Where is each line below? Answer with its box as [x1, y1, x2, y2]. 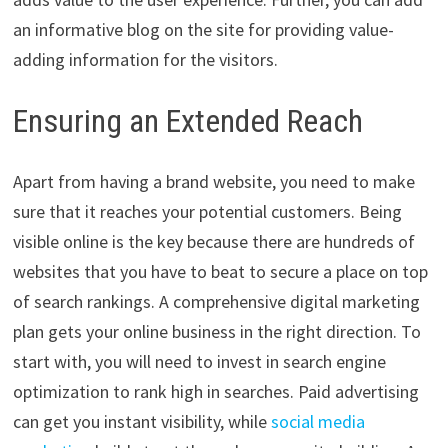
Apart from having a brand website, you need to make [12, 169, 415, 193]
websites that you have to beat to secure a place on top [12, 259, 428, 283]
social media [270, 409, 365, 433]
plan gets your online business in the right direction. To [12, 319, 421, 343]
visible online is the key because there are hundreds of [12, 229, 415, 253]
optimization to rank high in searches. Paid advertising [12, 379, 419, 403]
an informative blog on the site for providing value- [12, 18, 394, 42]
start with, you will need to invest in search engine [12, 349, 386, 373]
